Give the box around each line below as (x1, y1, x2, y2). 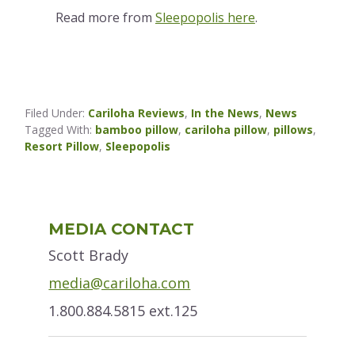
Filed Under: (25, 105, 89, 121)
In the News (191, 105, 260, 121)
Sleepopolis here (155, 9, 255, 27)
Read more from (55, 9, 155, 27)
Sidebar (24, 224, 124, 256)
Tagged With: (25, 122, 96, 138)
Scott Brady (48, 246, 129, 265)
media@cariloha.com (48, 273, 191, 293)
